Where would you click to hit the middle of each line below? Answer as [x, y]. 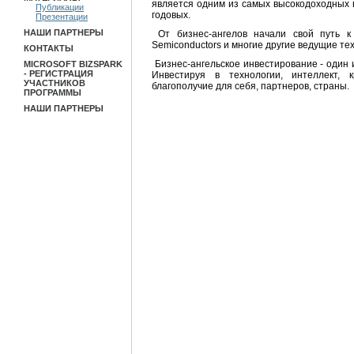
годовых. [171, 15]
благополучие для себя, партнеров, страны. [250, 86]
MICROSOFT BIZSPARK [73, 64]
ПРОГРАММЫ [53, 92]
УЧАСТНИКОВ [55, 83]
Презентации [62, 17]
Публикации [60, 7]
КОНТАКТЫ [49, 48]
